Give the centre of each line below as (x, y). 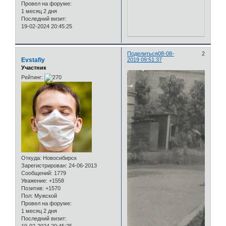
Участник (34, 67)
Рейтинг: (32, 77)
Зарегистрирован (43, 166)
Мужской (45, 196)
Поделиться (143, 53)
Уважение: (34, 181)
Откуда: (31, 158)
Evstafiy (33, 60)
